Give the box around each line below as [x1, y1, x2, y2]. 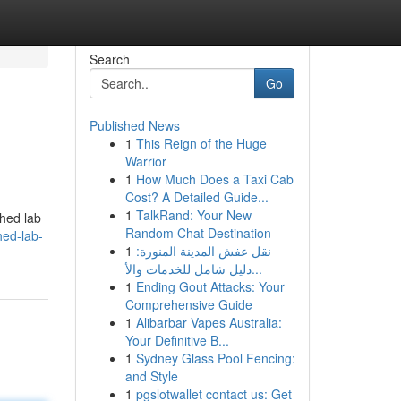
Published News [89, 116, 180, 134]
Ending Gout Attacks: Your [135, 277, 285, 295]
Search [89, 50, 130, 68]
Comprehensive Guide [124, 295, 252, 313]
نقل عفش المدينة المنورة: [135, 242, 271, 260]
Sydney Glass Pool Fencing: [135, 349, 295, 367]
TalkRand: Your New [135, 206, 252, 224]
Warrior [124, 152, 166, 170]
